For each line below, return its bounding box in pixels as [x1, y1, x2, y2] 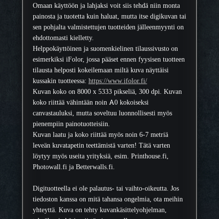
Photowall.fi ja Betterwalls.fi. [32, 162, 115, 172]
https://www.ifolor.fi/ [88, 76, 147, 86]
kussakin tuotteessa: [32, 76, 88, 86]
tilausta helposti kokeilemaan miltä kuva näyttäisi [32, 65, 169, 75]
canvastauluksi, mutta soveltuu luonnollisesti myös [32, 108, 172, 118]
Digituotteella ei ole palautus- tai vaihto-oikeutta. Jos [32, 183, 179, 193]
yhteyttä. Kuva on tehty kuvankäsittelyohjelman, [32, 205, 167, 215]
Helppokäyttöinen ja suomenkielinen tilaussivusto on [32, 44, 178, 53]
